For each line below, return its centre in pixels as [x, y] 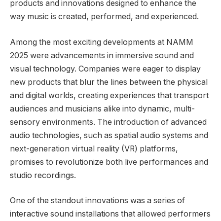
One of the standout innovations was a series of [97, 201]
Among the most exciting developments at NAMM [102, 42]
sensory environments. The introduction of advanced [108, 122]
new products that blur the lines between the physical [109, 82]
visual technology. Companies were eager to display [105, 69]
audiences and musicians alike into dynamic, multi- [102, 109]
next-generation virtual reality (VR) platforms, [94, 148]
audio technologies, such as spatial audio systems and [109, 135]
